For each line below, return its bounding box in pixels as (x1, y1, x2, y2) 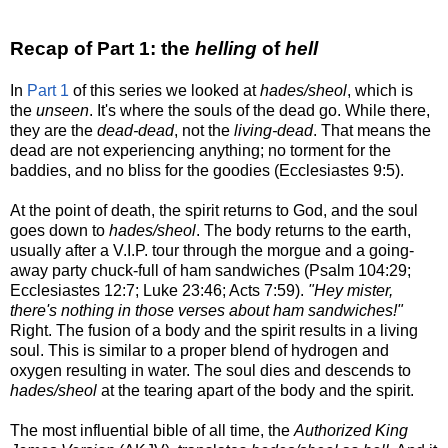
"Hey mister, (308, 281, 393, 299)
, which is (347, 81, 413, 99)
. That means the (313, 121, 431, 139)
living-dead (234, 121, 313, 139)
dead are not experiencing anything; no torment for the (10, 141, 391, 159)
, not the (174, 121, 234, 139)
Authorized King (294, 421, 408, 439)
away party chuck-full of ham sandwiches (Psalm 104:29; (10, 261, 411, 279)
